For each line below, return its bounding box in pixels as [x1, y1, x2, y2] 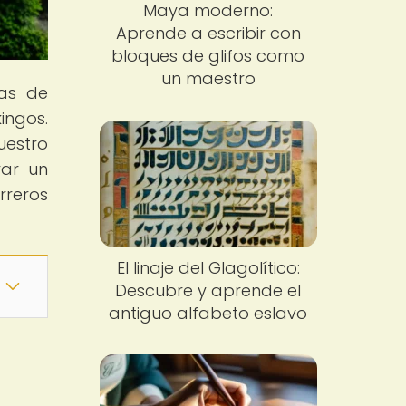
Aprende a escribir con [115, 22, 301, 45]
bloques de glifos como [111, 44, 305, 68]
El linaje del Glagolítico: [116, 256, 300, 279]
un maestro [160, 67, 256, 91]
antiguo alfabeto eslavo [109, 301, 308, 324]
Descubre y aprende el [115, 278, 302, 302]
